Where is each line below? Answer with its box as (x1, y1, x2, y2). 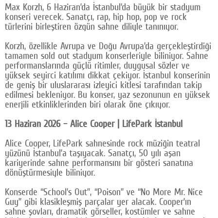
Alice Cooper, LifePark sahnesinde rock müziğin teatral (5, 137, 200, 149)
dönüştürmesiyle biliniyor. (5, 166, 95, 179)
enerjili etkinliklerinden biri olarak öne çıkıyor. (5, 98, 170, 110)
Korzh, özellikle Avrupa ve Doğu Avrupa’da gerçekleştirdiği (5, 40, 211, 52)
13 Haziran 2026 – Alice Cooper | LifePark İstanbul (5, 118, 182, 130)
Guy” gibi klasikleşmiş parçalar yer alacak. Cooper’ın (5, 196, 191, 208)
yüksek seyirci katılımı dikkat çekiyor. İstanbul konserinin (5, 69, 210, 81)
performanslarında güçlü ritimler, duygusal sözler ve (5, 59, 190, 72)
